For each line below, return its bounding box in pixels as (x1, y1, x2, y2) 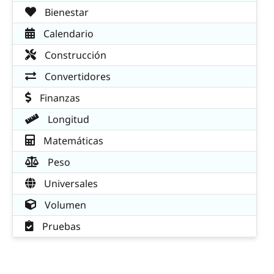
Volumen (42, 198, 86, 212)
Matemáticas (41, 134, 103, 148)
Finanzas (37, 91, 80, 105)
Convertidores (42, 70, 111, 84)
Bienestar (42, 6, 89, 20)
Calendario (41, 27, 94, 41)
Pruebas (40, 220, 81, 234)
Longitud (45, 113, 89, 127)
